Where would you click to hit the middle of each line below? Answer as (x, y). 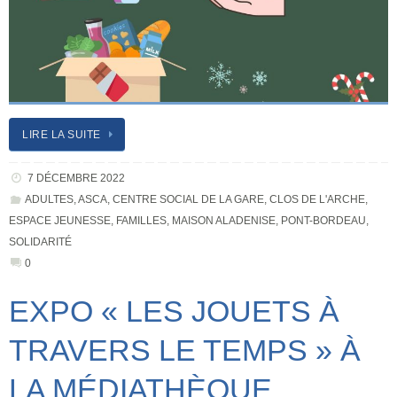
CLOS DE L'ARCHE (317, 200)
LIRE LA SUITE (62, 135)
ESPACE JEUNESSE (60, 221)
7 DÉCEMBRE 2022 (76, 179)
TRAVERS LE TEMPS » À (185, 350)
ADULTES (49, 200)
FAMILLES (141, 221)
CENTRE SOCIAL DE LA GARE (188, 200)
